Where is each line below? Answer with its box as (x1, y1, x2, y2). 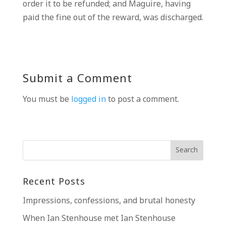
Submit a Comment (22, 72, 132, 87)
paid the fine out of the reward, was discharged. (22, 13, 203, 23)
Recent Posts (22, 176, 85, 188)
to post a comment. (105, 94, 179, 105)
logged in (71, 94, 106, 105)
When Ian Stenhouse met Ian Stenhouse (22, 213, 176, 224)
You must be (22, 94, 71, 105)
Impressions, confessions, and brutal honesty (22, 196, 195, 206)
